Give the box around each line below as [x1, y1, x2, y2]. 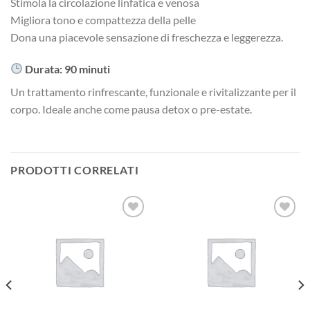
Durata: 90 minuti [23, 62, 111, 75]
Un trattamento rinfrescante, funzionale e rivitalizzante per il [10, 84, 296, 98]
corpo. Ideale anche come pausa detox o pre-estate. [10, 102, 252, 116]
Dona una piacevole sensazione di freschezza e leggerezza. [10, 30, 283, 44]
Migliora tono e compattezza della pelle [10, 12, 196, 26]
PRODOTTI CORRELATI [10, 163, 139, 177]
